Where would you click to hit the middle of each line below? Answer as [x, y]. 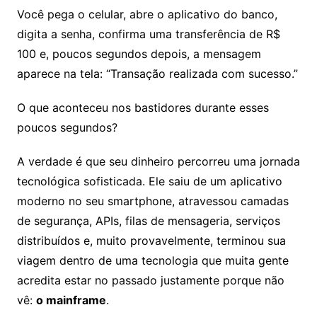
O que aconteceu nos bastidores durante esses [143, 108]
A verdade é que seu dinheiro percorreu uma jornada [158, 161]
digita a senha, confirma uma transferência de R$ [148, 34]
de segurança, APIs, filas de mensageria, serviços [148, 221]
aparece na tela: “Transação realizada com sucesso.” [157, 74]
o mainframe [71, 300]
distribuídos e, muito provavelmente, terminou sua [151, 241]
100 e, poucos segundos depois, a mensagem [139, 54]
